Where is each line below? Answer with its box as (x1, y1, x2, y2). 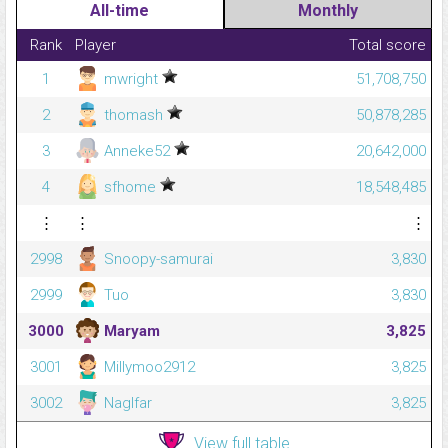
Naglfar (100, 394, 152, 413)
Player (75, 36, 116, 55)
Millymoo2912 (100, 358, 195, 377)
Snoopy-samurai (100, 250, 213, 269)
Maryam (100, 322, 160, 341)
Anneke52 (100, 142, 174, 161)
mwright (100, 70, 162, 89)
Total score (349, 36, 426, 55)
